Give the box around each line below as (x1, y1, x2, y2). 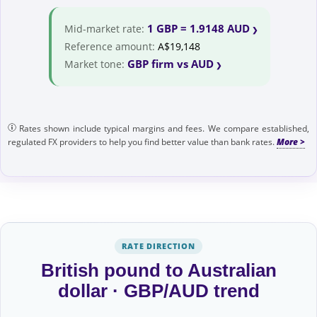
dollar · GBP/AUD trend (57, 280, 260, 301)
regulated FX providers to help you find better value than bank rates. (8, 136, 277, 148)
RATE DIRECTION (121, 241, 196, 251)
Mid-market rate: (64, 22, 147, 35)
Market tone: (64, 57, 127, 71)
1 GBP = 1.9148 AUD (147, 21, 250, 35)
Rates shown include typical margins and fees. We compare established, (16, 122, 309, 134)
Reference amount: (64, 40, 158, 53)
